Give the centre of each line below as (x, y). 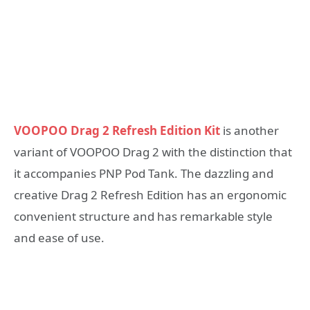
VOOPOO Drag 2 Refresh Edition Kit (117, 131)
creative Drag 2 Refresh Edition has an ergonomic (150, 195)
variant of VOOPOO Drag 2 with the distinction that (153, 152)
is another (249, 131)
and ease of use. (59, 238)
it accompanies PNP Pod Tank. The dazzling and (144, 174)
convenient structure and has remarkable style (143, 217)
